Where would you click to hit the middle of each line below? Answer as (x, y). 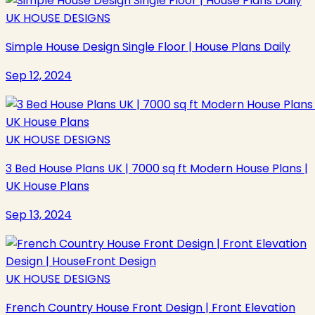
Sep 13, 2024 (39, 215)
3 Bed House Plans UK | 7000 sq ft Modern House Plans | (157, 169)
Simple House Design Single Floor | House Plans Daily (148, 47)
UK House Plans (47, 186)
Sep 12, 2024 (39, 76)
